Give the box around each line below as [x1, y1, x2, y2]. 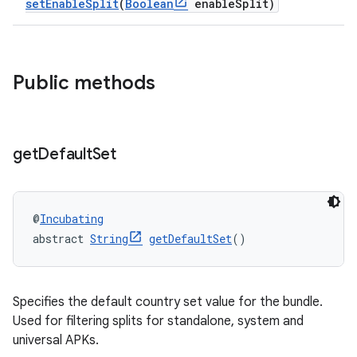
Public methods [13, 71, 155, 95]
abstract [33, 231, 90, 246]
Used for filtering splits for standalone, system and [13, 313, 304, 329]
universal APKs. [13, 332, 99, 348]
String [90, 231, 128, 246]
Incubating [40, 211, 104, 226]
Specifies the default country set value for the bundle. [13, 294, 323, 310]
